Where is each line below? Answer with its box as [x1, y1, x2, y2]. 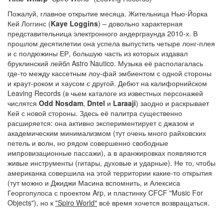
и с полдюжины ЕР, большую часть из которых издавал [7, 48, 188, 58]
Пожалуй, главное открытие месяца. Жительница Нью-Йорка [7, 8, 208, 18]
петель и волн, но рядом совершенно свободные [7, 138, 168, 148]
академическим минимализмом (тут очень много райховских [7, 128, 206, 138]
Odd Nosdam [39, 98, 83, 108]
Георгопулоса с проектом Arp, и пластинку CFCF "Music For [7, 188, 203, 198]
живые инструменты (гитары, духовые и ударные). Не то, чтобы [7, 158, 216, 168]
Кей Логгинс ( [7, 18, 51, 28]
